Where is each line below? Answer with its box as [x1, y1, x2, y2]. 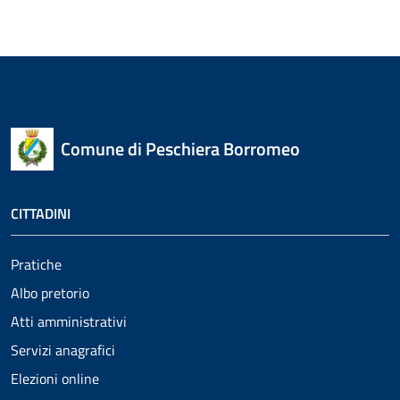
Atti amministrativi [11, 310, 127, 332]
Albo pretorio [11, 281, 89, 304]
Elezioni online [11, 367, 99, 389]
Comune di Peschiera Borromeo [61, 134, 300, 162]
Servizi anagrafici [11, 338, 115, 361]
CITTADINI [11, 202, 71, 224]
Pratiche [11, 253, 62, 275]
